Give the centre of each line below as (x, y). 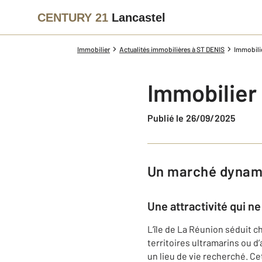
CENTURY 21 (73, 17)
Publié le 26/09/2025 (194, 118)
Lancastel (139, 17)
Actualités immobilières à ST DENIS (172, 49)
